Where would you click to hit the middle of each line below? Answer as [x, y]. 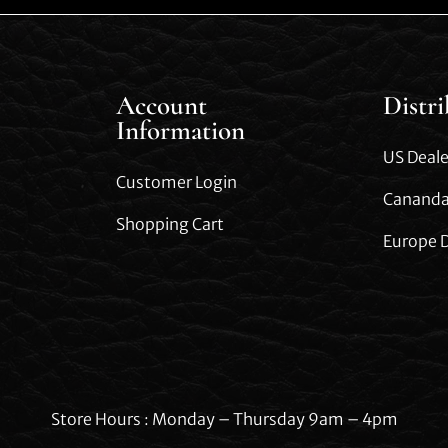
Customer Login [177, 181]
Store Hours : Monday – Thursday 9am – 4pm [224, 418]
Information [181, 130]
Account [162, 105]
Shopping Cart [170, 223]
